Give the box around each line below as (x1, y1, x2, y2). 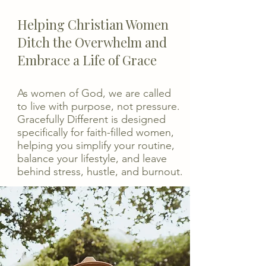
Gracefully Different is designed (17, 113, 166, 126)
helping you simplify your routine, (17, 139, 175, 152)
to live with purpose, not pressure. (17, 100, 180, 113)
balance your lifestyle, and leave (17, 152, 167, 165)
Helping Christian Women (17, 15, 169, 33)
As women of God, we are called (17, 87, 171, 100)
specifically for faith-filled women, (17, 126, 174, 139)
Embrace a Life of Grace (17, 51, 157, 69)
